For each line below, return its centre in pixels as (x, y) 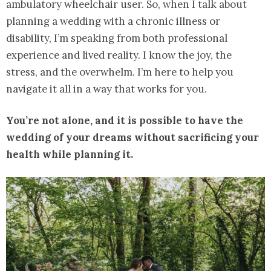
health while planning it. (70, 155)
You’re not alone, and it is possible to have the (125, 121)
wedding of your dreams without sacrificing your (132, 138)
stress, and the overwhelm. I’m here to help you (120, 72)
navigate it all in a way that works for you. (106, 89)
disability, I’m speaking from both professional (117, 38)
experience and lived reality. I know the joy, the (119, 55)
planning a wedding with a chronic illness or (113, 21)
